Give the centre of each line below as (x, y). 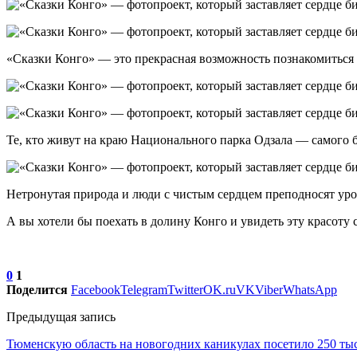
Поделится (37, 289)
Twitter (185, 289)
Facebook (96, 289)
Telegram (144, 289)
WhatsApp (310, 289)
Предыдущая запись (61, 316)
